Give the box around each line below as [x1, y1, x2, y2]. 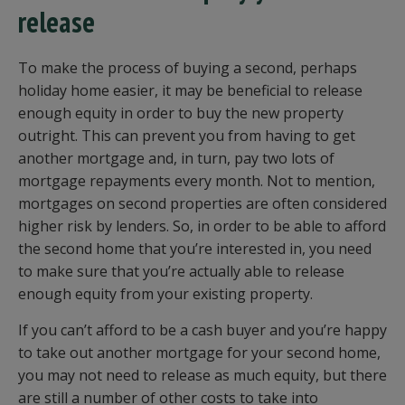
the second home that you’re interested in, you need [18, 239, 372, 259]
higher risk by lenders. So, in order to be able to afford [18, 216, 386, 236]
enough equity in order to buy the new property [18, 103, 344, 123]
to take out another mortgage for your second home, [18, 343, 381, 363]
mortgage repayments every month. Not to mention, [18, 171, 375, 191]
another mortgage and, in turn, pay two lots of [18, 148, 334, 168]
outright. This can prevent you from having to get [18, 126, 355, 146]
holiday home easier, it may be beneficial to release [18, 80, 363, 100]
